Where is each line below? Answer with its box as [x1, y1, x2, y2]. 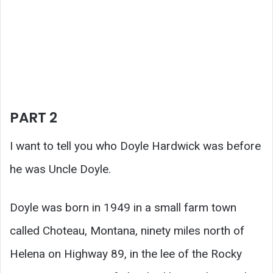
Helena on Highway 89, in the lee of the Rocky [10, 246, 242, 261]
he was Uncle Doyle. [10, 161, 111, 176]
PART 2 [10, 108, 57, 127]
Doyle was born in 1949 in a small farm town [10, 200, 236, 214]
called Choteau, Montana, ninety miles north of [10, 223, 244, 238]
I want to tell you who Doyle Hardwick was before [10, 138, 261, 153]
